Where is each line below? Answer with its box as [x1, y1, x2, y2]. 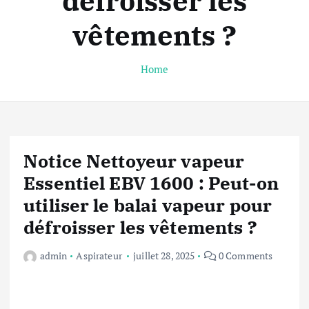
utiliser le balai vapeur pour [23, 192, 272, 217]
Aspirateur [76, 248, 122, 262]
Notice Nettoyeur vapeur [23, 148, 245, 172]
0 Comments [216, 248, 273, 262]
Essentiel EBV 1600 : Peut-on [23, 170, 279, 195]
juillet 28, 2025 [133, 248, 195, 262]
